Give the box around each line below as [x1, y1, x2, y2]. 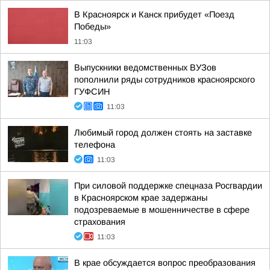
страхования [74, 217, 125, 227]
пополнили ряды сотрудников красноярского [74, 75, 255, 84]
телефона [74, 140, 115, 149]
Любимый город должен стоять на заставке [74, 128, 252, 137]
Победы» [74, 22, 111, 31]
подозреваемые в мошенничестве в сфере [74, 205, 250, 215]
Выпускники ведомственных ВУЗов [74, 63, 216, 72]
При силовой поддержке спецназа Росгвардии [74, 181, 262, 190]
